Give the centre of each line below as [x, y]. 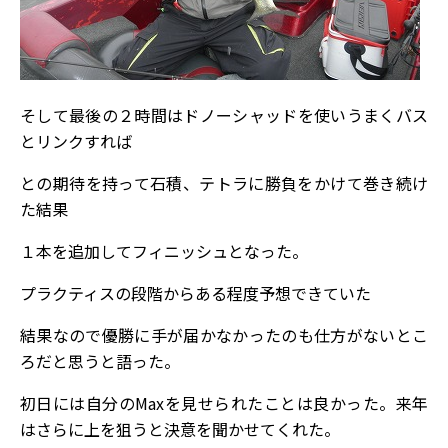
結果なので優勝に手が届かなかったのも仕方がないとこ [224, 335]
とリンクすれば [76, 141]
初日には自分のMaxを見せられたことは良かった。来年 [224, 403]
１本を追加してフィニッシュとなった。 [164, 251]
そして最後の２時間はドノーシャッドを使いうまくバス [224, 115]
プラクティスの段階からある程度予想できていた [195, 293]
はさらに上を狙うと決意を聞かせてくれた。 [180, 429]
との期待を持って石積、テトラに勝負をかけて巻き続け [224, 183]
